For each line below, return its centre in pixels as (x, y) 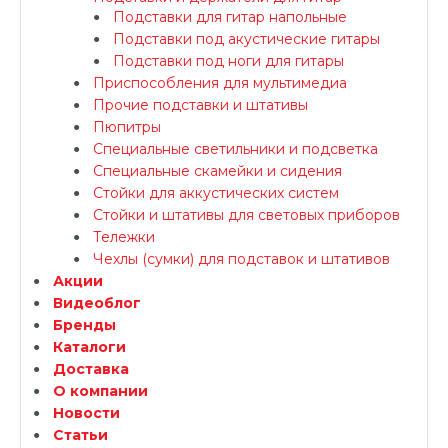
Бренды (84, 325)
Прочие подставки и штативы (200, 105)
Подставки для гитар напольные (230, 17)
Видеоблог (97, 303)
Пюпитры (127, 127)
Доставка (91, 369)
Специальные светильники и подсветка (235, 149)
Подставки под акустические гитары (246, 39)
